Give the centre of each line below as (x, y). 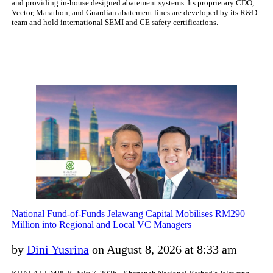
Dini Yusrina (58, 250)
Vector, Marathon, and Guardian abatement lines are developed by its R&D (134, 12)
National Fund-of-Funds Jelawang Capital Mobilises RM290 (128, 214)
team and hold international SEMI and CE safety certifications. (115, 22)
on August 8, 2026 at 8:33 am (163, 250)
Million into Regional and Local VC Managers (101, 225)
